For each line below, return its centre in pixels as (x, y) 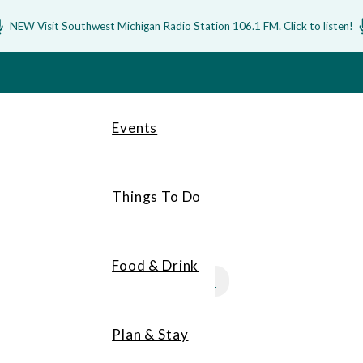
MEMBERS (181, 281)
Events (135, 128)
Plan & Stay (150, 334)
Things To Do (157, 196)
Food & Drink (156, 265)
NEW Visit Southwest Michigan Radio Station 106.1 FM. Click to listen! (181, 26)
